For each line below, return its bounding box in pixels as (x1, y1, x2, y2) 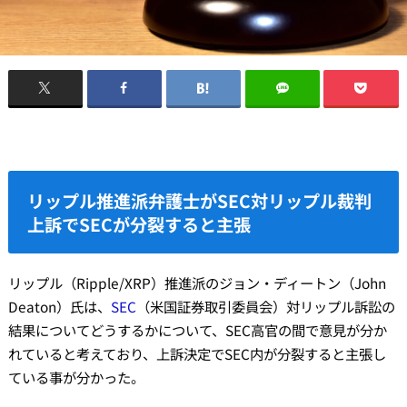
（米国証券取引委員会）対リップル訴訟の (135, 296, 395, 317)
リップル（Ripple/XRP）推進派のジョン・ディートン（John (7, 273, 386, 293)
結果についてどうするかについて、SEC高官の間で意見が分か (7, 320, 387, 341)
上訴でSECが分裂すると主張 (27, 211, 252, 237)
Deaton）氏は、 (7, 296, 111, 317)
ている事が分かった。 (7, 367, 144, 388)
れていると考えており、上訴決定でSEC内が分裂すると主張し (7, 343, 386, 364)
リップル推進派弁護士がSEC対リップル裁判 (27, 187, 372, 213)
